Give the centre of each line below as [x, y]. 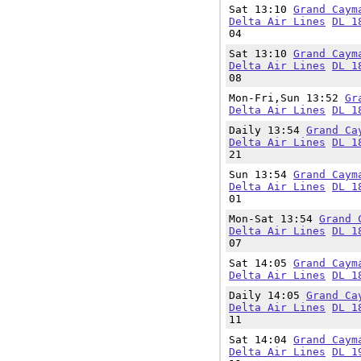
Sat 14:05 [261, 263]
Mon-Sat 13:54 [274, 219]
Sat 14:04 [261, 340]
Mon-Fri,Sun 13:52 [287, 98]
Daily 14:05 [268, 295]
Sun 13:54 [261, 174]
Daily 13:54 [268, 130]
